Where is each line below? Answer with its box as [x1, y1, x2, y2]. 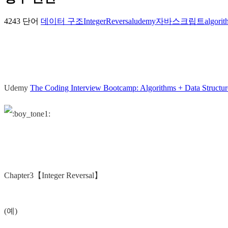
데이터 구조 [41, 17, 83, 26]
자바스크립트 [156, 17, 205, 26]
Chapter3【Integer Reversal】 [4, 171, 102, 180]
